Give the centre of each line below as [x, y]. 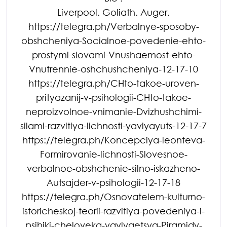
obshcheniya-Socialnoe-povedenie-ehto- [113, 40]
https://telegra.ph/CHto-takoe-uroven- [113, 83]
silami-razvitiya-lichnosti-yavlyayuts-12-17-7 [113, 125]
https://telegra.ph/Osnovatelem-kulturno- [113, 196]
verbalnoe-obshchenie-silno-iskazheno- [113, 168]
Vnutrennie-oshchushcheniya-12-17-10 [113, 69]
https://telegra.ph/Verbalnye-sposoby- [113, 26]
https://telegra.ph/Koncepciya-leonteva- [113, 140]
